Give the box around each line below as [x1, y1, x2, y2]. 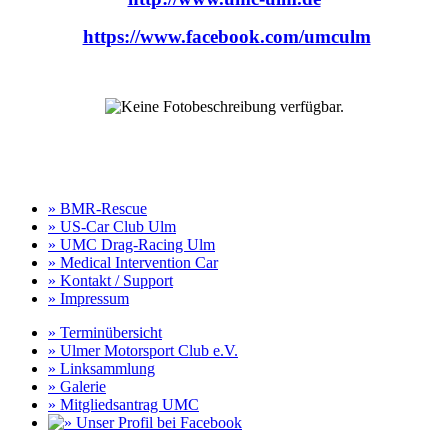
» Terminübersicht [48, 323, 162, 341]
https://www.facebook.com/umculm [82, 25, 371, 47]
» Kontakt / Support [48, 271, 173, 289]
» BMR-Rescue [48, 199, 147, 217]
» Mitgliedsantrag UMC [48, 395, 199, 413]
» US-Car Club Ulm [48, 217, 176, 235]
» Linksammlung [48, 359, 155, 377]
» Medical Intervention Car [48, 253, 218, 271]
